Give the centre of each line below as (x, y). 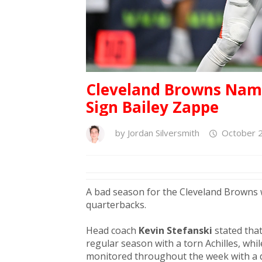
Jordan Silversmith (163, 133)
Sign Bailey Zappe (152, 107)
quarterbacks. (116, 205)
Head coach (112, 231)
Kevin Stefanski (177, 231)
